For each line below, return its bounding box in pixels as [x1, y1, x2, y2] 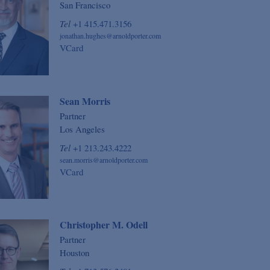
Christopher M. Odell [59, 217, 148, 231]
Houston [59, 246, 89, 259]
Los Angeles [59, 122, 105, 135]
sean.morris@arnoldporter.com [59, 154, 148, 165]
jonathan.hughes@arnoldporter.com [59, 31, 161, 41]
